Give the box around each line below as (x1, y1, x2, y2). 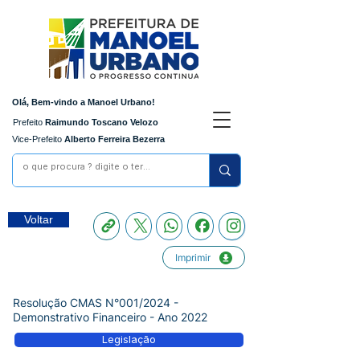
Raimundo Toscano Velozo (43, 117, 158, 127)
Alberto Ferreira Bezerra (62, 134, 165, 144)
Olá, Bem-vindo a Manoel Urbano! (12, 97, 155, 107)
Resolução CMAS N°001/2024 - (13, 296, 178, 309)
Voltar (24, 213, 53, 226)
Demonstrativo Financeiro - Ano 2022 (13, 310, 207, 324)
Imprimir (175, 252, 211, 264)
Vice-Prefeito (12, 134, 62, 144)
